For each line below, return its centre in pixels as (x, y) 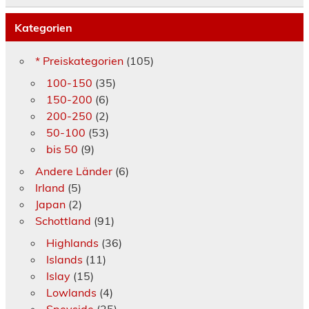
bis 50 (62, 149)
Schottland (63, 221)
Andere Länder (73, 171)
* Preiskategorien (79, 61)
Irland (50, 188)
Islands (64, 260)
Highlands (72, 243)
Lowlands (71, 293)
